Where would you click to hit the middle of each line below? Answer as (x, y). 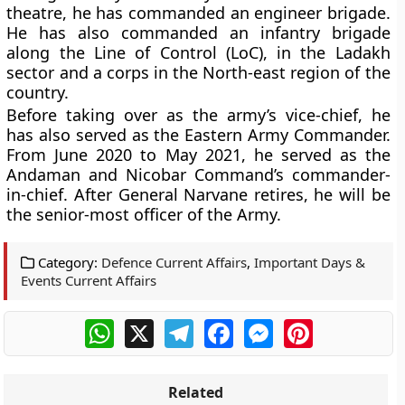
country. (38, 92)
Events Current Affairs (89, 280)
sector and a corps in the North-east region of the (198, 72)
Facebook (266, 326)
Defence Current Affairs (174, 262)
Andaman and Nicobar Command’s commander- (198, 174)
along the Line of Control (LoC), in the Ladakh (198, 52)
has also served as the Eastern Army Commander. (198, 135)
